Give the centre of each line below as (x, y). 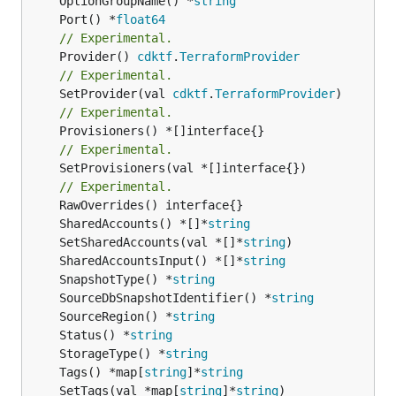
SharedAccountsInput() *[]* (151, 260)
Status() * (95, 335)
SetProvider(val (116, 93)
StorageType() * (112, 353)
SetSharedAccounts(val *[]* (151, 242)
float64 (141, 19)
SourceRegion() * (116, 316)
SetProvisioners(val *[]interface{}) (45, 168)
